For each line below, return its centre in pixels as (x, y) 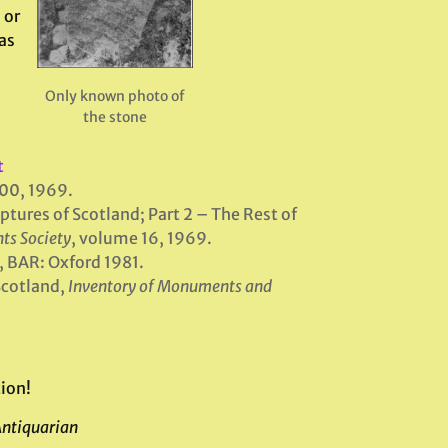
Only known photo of (115, 95)
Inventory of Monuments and (169, 286)
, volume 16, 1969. (141, 238)
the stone (115, 116)
